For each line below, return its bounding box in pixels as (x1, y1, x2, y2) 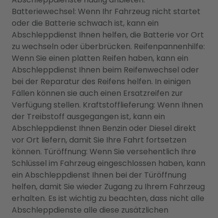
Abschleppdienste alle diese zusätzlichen (12, 204, 168, 216)
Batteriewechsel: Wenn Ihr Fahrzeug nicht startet (12, 6, 200, 17)
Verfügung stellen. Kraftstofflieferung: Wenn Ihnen (12, 99, 203, 110)
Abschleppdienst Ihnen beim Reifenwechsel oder (12, 64, 199, 75)
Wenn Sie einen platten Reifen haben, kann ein (12, 53, 188, 64)
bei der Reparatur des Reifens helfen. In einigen (12, 76, 191, 87)
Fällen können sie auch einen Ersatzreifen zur (12, 88, 183, 99)
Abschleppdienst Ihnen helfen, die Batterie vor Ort (12, 29, 204, 40)
